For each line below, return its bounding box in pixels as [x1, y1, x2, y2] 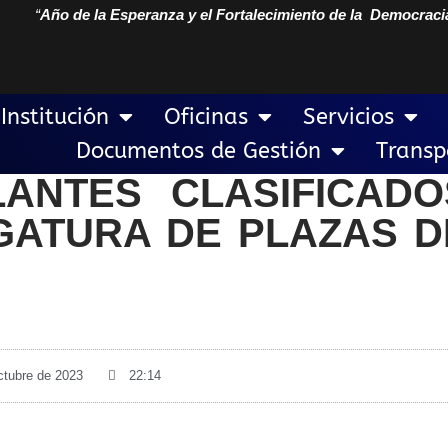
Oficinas [163, 104, 248, 130]
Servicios [302, 104, 394, 130]
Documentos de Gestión [75, 138, 321, 164]
